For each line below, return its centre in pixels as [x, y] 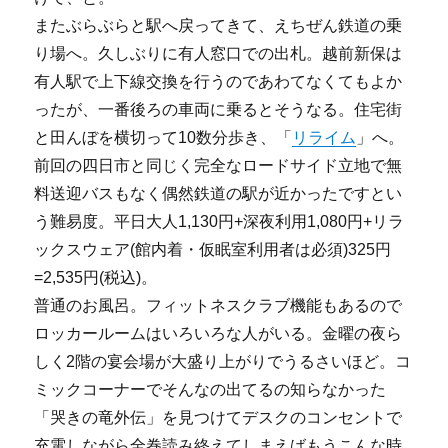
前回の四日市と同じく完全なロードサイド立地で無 [218, 165]
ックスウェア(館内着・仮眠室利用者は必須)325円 [213, 249]
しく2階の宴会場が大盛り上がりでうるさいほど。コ [223, 361]
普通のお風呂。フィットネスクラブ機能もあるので [218, 305]
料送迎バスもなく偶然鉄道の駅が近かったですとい [218, 193]
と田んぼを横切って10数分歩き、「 [163, 137]
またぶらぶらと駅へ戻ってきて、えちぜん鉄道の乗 [218, 25]
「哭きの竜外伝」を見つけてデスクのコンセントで [218, 417]
